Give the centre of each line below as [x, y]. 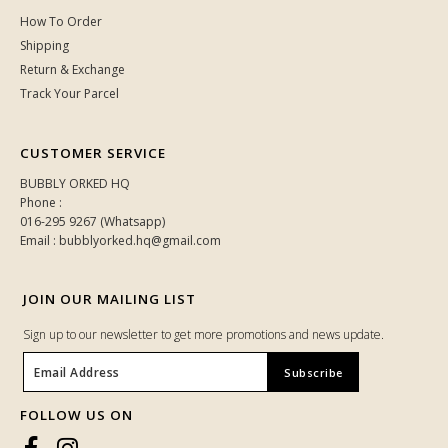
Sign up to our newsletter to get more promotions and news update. [203, 334]
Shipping [44, 45]
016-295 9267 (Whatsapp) [92, 221]
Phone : [41, 202]
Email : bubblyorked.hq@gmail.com [120, 240]
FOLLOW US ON [76, 415]
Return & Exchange [72, 69]
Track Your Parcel [69, 93]
